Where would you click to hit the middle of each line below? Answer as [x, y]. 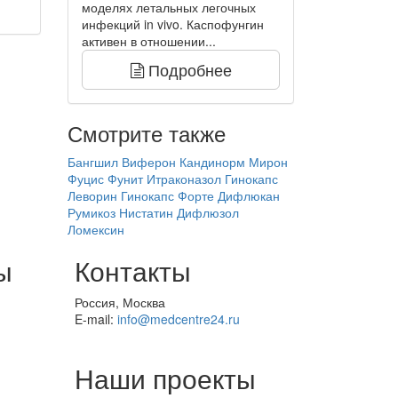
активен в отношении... [149, 41]
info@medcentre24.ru [178, 319]
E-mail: [96, 319]
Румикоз [92, 213]
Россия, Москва [119, 302]
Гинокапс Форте [167, 196]
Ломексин [96, 230]
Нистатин [146, 213]
